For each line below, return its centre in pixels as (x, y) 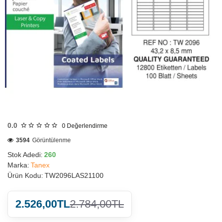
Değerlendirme (87, 126)
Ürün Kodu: (25, 175)
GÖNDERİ (29, 120)
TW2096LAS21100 (74, 175)
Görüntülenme (52, 140)
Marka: (18, 165)
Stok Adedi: (25, 155)
